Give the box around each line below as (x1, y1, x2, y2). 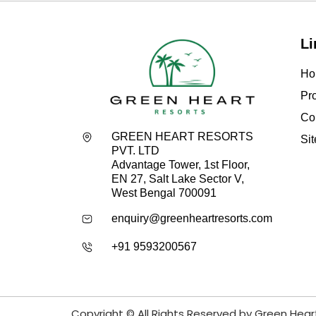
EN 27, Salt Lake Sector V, (111, 173, 244, 186)
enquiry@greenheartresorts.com (111, 212, 272, 225)
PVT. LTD (111, 145, 159, 157)
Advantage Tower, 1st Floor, (111, 159, 250, 171)
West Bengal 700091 (111, 187, 217, 200)
